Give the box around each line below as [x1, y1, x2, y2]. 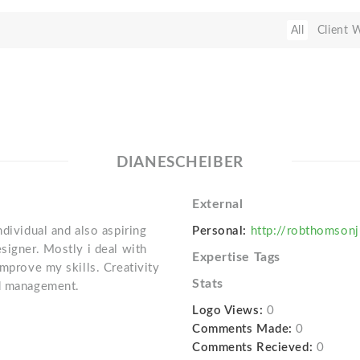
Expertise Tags [191, 251, 280, 264]
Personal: [191, 225, 247, 237]
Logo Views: [191, 305, 264, 317]
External [191, 198, 243, 211]
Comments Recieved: [191, 342, 313, 354]
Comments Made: [191, 323, 292, 335]
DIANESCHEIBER [117, 155, 243, 170]
